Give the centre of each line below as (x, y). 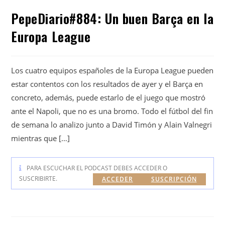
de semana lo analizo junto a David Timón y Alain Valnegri (112, 124)
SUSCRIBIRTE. (38, 178)
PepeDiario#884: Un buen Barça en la (113, 18)
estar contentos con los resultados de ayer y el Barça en (107, 84)
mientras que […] (41, 138)
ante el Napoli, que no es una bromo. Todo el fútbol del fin (112, 111)
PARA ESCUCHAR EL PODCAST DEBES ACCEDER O (97, 168)
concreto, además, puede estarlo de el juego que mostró (108, 97)
